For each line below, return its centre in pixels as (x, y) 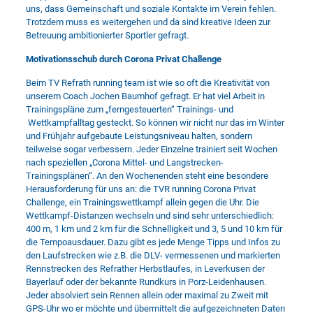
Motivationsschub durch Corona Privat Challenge (123, 59)
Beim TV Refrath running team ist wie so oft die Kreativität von (147, 83)
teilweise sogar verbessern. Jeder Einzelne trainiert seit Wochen (151, 149)
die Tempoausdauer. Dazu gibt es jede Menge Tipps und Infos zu (153, 242)
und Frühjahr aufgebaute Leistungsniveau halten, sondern (139, 136)
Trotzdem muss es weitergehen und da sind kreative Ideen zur (148, 22)
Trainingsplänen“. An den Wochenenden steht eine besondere (147, 176)
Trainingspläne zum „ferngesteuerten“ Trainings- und (129, 109)
